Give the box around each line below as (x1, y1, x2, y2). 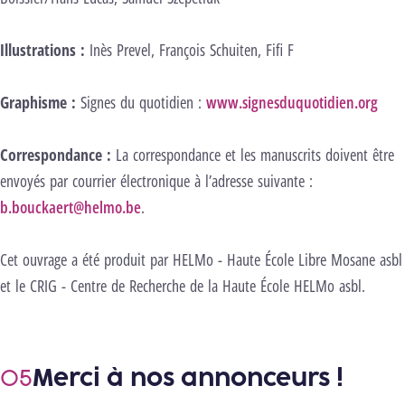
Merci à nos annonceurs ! (33, 360, 344, 394)
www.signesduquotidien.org (206, 90, 378, 113)
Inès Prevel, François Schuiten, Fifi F (89, 38, 294, 61)
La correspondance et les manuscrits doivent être (111, 143, 394, 165)
